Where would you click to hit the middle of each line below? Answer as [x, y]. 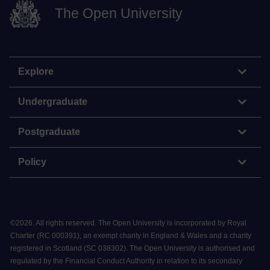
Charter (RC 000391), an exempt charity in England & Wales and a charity [131, 236]
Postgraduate [49, 132]
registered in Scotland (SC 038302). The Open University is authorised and [133, 249]
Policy [32, 162]
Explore [36, 72]
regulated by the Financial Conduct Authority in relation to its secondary [126, 261]
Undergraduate [53, 102]
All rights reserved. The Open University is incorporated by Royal [141, 223]
